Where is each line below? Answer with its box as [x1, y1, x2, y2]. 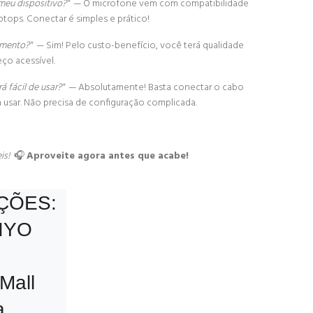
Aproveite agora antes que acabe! [27, 148, 189, 164]
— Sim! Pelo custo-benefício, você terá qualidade [32, 38, 244, 54]
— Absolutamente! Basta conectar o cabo [64, 80, 244, 96]
